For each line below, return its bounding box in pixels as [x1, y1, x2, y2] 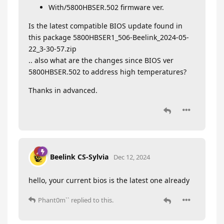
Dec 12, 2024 [113, 152, 150, 161]
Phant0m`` [38, 195, 69, 204]
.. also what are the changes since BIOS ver [28, 55, 173, 65]
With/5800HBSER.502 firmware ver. [48, 2, 164, 12]
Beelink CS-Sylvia [50, 151, 108, 161]
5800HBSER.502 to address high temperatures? [28, 67, 186, 76]
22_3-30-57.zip [28, 44, 76, 53]
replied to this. [69, 195, 113, 204]
